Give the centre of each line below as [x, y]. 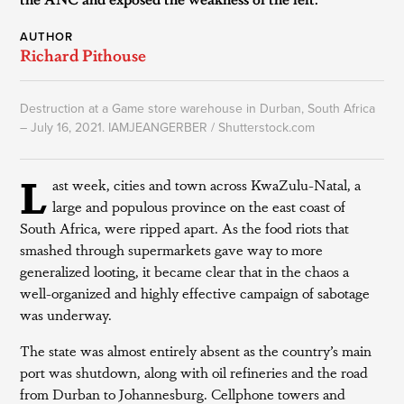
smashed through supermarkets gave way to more [172, 249]
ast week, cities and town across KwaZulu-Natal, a [207, 184]
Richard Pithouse [83, 54]
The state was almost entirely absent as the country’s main [196, 350]
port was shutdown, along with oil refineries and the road [194, 372]
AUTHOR [47, 37]
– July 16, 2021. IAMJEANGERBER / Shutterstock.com [168, 128]
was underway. [66, 314]
